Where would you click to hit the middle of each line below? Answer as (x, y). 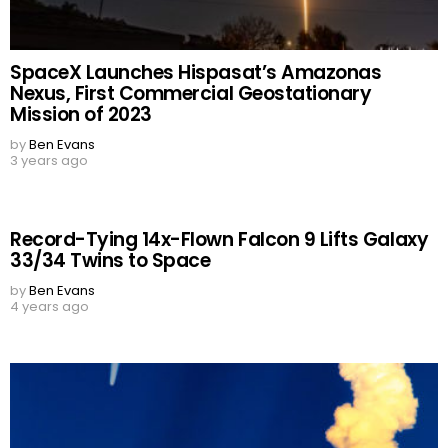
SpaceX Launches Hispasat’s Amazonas (196, 73)
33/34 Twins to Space (110, 261)
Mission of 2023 (81, 115)
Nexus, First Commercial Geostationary (191, 94)
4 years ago (49, 307)
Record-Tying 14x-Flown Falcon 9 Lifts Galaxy (219, 240)
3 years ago (49, 161)
